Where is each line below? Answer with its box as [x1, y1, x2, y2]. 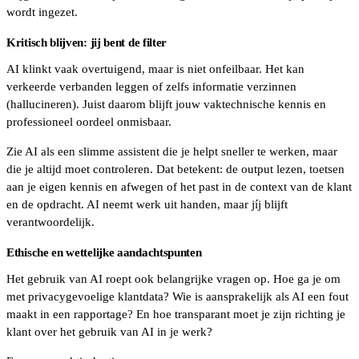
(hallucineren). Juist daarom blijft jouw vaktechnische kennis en [6, 98, 326, 111]
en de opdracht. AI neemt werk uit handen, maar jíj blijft [6, 198, 288, 212]
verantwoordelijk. [6, 216, 98, 229]
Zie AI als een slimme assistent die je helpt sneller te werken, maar [6, 145, 337, 159]
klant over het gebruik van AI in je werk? [6, 325, 216, 338]
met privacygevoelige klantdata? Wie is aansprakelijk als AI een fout [6, 290, 349, 303]
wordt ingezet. [6, 6, 81, 19]
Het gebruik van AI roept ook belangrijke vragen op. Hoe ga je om [6, 272, 341, 285]
